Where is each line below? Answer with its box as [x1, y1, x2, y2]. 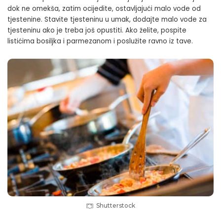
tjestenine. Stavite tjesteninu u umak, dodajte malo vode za [7, 15, 207, 25]
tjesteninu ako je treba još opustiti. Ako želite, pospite [7, 26, 186, 36]
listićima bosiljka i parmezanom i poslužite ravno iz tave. [7, 37, 193, 46]
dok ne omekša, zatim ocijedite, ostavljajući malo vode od [7, 4, 201, 14]
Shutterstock [96, 202, 135, 210]
